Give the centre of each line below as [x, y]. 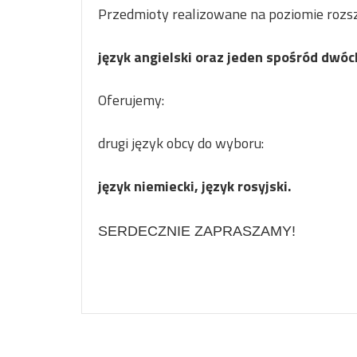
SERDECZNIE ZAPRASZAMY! [197, 231]
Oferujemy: [131, 100]
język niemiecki [146, 186]
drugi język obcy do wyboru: [182, 143]
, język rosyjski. [243, 186]
